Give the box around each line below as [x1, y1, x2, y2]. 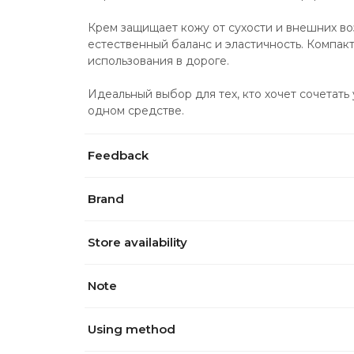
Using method [88, 322, 175, 337]
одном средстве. [88, 104, 184, 119]
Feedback [88, 148, 149, 164]
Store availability [88, 235, 187, 250]
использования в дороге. [88, 54, 229, 69]
